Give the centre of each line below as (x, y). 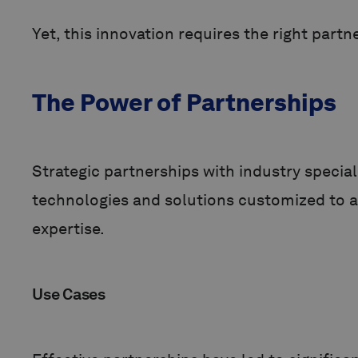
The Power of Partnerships (184, 103)
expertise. (70, 229)
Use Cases (69, 294)
